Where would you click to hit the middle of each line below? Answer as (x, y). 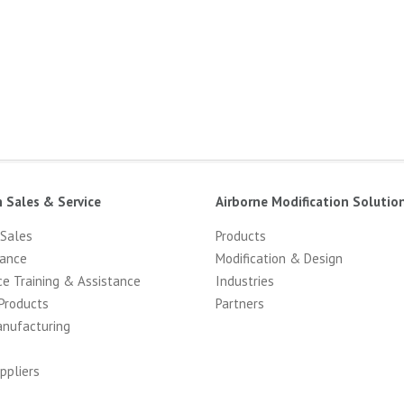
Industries (245, 281)
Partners (240, 303)
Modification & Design (279, 258)
